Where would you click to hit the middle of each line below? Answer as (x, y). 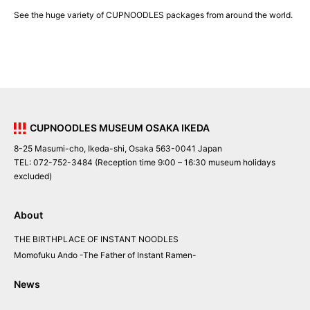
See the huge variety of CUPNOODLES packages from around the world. (153, 15)
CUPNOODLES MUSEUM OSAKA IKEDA (119, 128)
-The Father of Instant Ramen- (138, 255)
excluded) (33, 176)
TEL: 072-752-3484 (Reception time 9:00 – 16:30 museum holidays (145, 163)
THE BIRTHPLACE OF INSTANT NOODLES (96, 239)
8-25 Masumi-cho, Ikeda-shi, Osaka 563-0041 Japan (120, 149)
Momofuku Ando (46, 255)
